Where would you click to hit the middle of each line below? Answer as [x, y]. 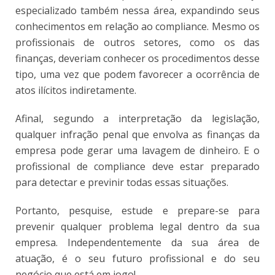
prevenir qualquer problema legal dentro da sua [137, 226]
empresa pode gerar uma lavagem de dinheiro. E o [137, 150]
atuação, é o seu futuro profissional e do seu [137, 258]
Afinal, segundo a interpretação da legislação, [137, 118]
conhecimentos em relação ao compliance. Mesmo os [137, 26]
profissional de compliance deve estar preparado [137, 166]
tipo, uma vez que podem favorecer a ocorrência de [137, 74]
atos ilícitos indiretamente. [76, 90]
